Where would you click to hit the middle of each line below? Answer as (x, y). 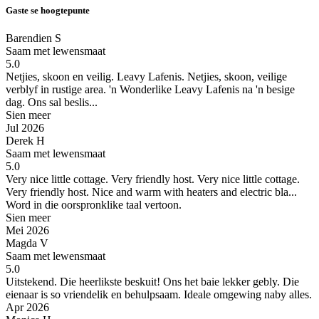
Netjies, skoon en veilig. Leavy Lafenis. (95, 76)
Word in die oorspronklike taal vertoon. (94, 204)
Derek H (25, 140)
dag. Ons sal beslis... (52, 102)
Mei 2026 (27, 230)
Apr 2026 (27, 307)
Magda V (27, 243)
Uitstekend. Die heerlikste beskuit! (83, 281)
